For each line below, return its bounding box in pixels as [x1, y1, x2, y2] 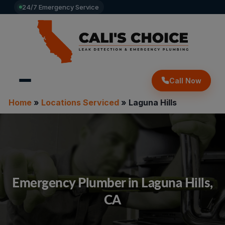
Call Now [169, 76, 201, 85]
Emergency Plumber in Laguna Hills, [12, 173, 213, 191]
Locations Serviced [41, 97, 119, 107]
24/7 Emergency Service [22, 3, 99, 11]
